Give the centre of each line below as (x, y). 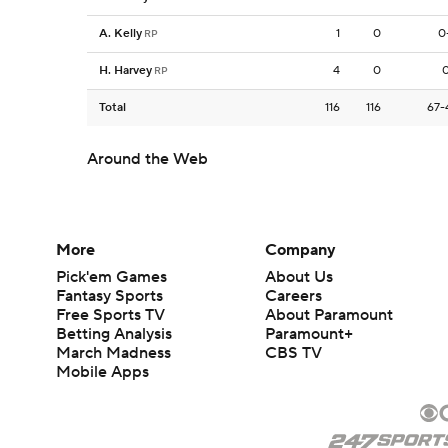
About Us (299, 277)
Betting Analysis (114, 334)
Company (301, 250)
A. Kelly (120, 33)
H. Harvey (125, 70)
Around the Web (147, 159)
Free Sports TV (110, 315)
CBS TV (294, 353)
